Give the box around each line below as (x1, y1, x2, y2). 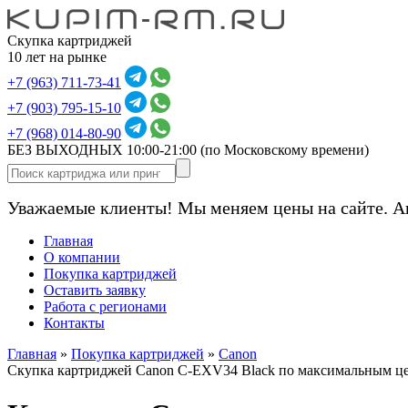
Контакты (44, 315, 105, 331)
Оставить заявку (44, 282, 146, 298)
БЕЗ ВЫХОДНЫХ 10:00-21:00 (7, 142, 200, 158)
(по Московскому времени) (200, 142, 369, 158)
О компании (44, 250, 120, 265)
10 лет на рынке (7, 49, 107, 65)
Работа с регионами (44, 299, 167, 314)
